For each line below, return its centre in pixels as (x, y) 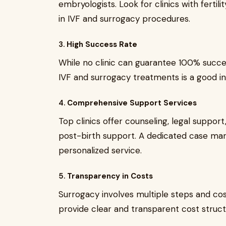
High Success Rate (102, 44)
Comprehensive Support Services (132, 103)
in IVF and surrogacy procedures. (124, 19)
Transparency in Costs (110, 176)
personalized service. (100, 150)
